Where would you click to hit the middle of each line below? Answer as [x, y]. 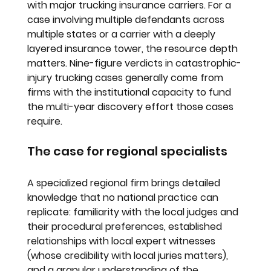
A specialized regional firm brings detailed [125, 183]
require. [45, 121]
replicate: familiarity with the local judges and [134, 212]
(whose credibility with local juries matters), [129, 255]
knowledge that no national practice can [124, 197]
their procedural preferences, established [126, 226]
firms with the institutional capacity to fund [131, 92]
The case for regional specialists [128, 151]
